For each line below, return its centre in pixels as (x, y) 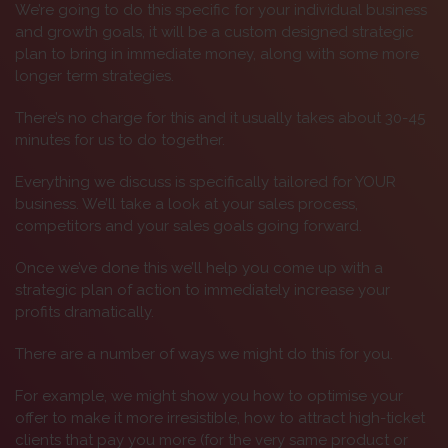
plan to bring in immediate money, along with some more (217, 54)
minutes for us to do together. (120, 140)
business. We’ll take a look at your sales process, (186, 204)
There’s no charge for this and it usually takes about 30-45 (220, 118)
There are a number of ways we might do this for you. (204, 354)
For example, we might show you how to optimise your (209, 396)
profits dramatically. (84, 312)
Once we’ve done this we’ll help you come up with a (199, 268)
